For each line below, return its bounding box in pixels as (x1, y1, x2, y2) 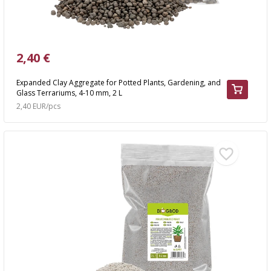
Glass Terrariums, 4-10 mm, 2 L (16, 87, 122, 98)
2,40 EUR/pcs (16, 100, 60, 111)
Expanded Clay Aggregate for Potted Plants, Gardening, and (16, 77, 221, 88)
